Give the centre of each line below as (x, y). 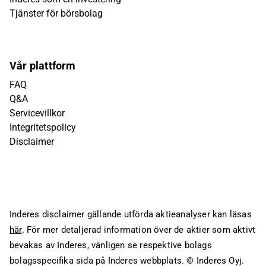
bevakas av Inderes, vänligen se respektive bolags (111, 245)
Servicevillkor (37, 113)
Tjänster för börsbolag (56, 13)
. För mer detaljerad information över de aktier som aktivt (139, 230)
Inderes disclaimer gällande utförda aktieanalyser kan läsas (131, 214)
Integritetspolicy (43, 127)
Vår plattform (43, 66)
